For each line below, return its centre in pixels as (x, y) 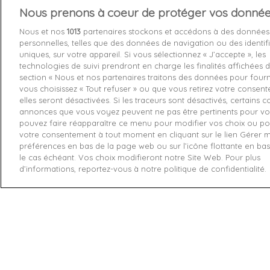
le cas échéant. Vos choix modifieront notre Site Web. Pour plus (140, 157)
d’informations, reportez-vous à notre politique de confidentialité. (143, 169)
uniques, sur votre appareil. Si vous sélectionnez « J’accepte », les (143, 54)
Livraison (240, 48)
